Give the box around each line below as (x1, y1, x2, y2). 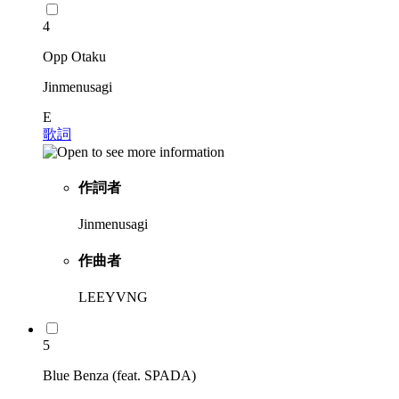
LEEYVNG (78, 289, 148, 305)
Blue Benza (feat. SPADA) (43, 367, 196, 383)
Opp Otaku (43, 48, 106, 64)
